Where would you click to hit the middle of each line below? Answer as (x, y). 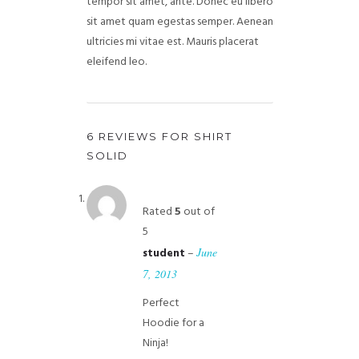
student (165, 254)
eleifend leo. (116, 62)
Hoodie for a (173, 323)
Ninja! (155, 343)
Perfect (161, 303)
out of (198, 212)
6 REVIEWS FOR (140, 136)
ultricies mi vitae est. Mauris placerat (172, 42)
